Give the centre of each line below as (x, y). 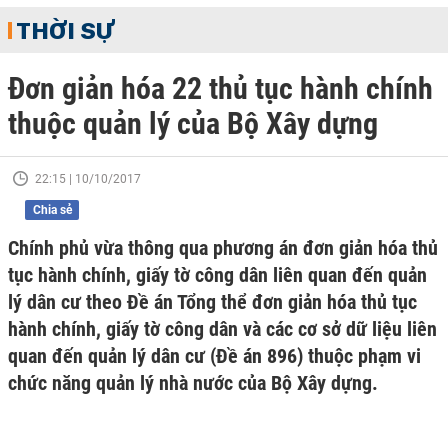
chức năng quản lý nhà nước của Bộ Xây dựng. (193, 383)
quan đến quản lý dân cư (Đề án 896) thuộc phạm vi (214, 356)
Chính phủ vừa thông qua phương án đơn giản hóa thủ (223, 248)
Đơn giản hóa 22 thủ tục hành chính (220, 88)
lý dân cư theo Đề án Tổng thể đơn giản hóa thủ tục (212, 302)
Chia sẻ (52, 210)
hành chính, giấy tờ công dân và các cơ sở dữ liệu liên (222, 329)
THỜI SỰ (65, 30)
